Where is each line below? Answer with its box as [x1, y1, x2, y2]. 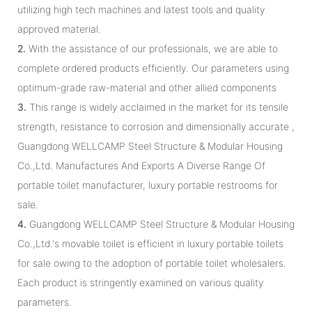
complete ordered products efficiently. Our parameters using [17, 61, 289, 74]
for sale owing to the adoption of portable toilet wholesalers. [17, 256, 286, 269]
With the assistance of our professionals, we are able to [26, 42, 278, 54]
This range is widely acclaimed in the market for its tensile [26, 100, 288, 113]
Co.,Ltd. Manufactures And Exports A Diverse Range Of [17, 159, 265, 171]
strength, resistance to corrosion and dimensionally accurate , [17, 120, 295, 132]
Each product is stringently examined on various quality [17, 276, 263, 288]
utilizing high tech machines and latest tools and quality [17, 3, 265, 15]
